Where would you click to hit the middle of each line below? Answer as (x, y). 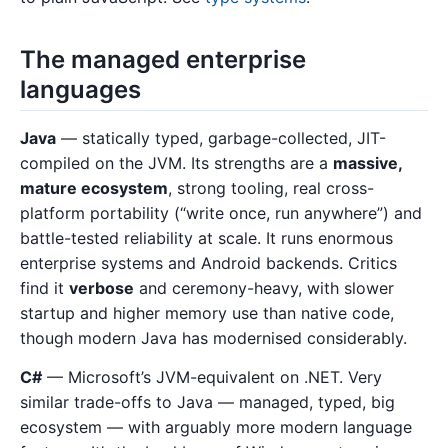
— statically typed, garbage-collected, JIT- (221, 137)
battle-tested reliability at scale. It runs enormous (206, 237)
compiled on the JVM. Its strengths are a (176, 162)
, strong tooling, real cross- (271, 187)
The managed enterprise (163, 59)
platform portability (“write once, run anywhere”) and (221, 212)
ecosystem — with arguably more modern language (216, 427)
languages (80, 89)
